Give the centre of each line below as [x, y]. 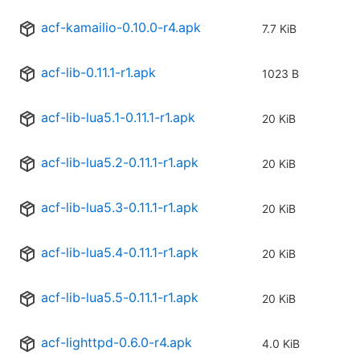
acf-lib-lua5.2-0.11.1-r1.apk [120, 163]
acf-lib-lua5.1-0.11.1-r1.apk [118, 118]
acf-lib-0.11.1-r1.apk [98, 73]
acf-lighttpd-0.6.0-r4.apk [117, 343]
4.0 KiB [281, 344]
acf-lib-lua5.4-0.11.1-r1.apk [120, 253]
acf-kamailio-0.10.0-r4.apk [121, 28]
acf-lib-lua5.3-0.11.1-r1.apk [120, 208]
